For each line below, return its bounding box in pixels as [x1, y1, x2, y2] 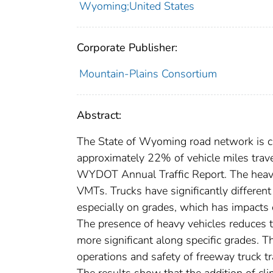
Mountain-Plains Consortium [79, 66, 217, 82]
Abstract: [77, 108, 121, 123]
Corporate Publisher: [77, 40, 177, 55]
